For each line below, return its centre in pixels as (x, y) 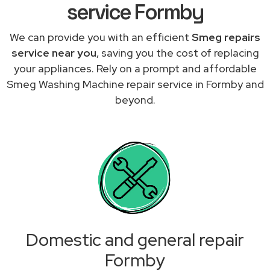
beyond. (135, 99)
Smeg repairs (226, 37)
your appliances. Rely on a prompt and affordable (135, 68)
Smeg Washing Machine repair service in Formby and (135, 84)
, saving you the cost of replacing (177, 52)
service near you (54, 52)
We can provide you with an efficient (101, 37)
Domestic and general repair (135, 240)
